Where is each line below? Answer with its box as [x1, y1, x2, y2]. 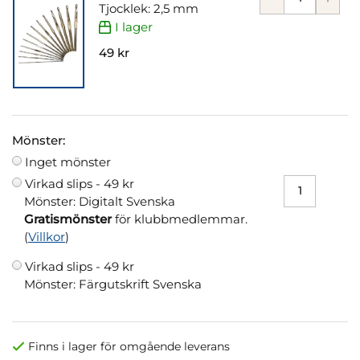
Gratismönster [24, 211, 112, 227]
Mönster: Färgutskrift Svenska [24, 276, 202, 292]
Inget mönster [25, 153, 111, 170]
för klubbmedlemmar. [112, 211, 247, 227]
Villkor [28, 228, 65, 244]
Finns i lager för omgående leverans [28, 339, 230, 353]
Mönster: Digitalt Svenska [24, 193, 175, 209]
